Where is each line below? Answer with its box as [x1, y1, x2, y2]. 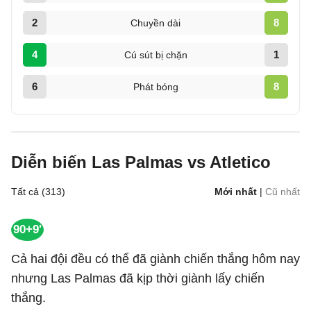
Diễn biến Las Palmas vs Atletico [11, 153, 271, 171]
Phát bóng [133, 81, 178, 92]
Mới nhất [215, 186, 257, 197]
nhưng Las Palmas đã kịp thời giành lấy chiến [11, 271, 264, 285]
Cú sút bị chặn [124, 49, 187, 60]
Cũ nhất [265, 186, 300, 197]
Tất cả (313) [11, 186, 65, 197]
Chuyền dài [131, 17, 180, 28]
